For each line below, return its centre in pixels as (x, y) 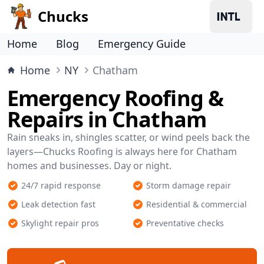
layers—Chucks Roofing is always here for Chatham (122, 151)
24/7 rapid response (61, 185)
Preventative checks (185, 223)
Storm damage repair (189, 185)
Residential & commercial (197, 204)
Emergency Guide (142, 44)
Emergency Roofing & (115, 98)
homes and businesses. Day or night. (89, 166)
